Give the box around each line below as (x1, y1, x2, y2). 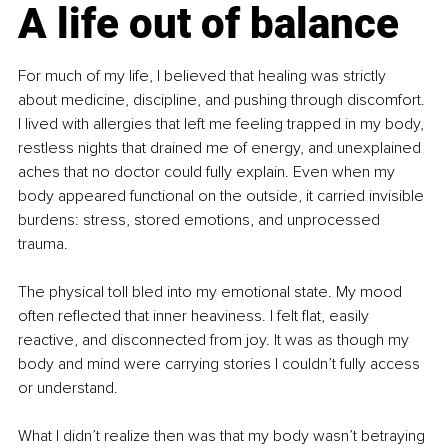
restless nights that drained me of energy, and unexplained (18, 138, 425, 159)
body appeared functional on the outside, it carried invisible (18, 186, 428, 207)
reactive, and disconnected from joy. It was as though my (18, 330, 413, 351)
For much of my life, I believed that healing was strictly (18, 66, 390, 87)
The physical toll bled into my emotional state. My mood (18, 282, 406, 303)
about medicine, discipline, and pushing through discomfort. (18, 90, 429, 111)
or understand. (18, 378, 118, 399)
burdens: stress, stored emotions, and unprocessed (18, 210, 384, 231)
